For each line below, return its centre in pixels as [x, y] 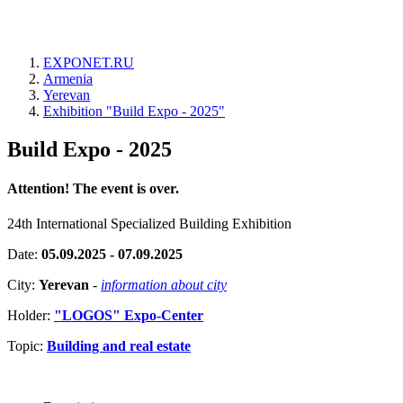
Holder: [31, 316]
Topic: [27, 346]
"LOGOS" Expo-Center [129, 316]
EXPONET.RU [89, 63]
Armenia [68, 79]
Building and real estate [119, 346]
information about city [164, 285]
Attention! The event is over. [93, 189]
